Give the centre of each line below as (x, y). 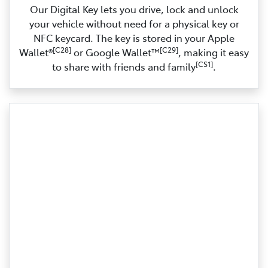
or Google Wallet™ (115, 52)
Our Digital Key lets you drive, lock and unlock (134, 9)
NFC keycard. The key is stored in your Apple (134, 37)
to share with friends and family (124, 66)
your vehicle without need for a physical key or (134, 23)
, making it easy (214, 52)
